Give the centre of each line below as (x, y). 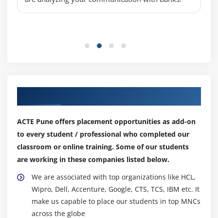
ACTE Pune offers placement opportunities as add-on (106, 121)
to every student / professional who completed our (103, 134)
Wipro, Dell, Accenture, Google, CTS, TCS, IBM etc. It (116, 189)
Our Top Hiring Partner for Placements (99, 94)
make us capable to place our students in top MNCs (116, 201)
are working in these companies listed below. (93, 159)
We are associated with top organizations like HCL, (114, 177)
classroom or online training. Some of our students (103, 146)
